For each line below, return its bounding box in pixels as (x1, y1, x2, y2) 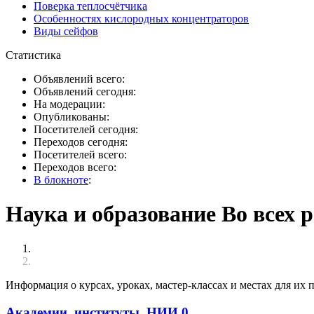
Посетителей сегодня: (34, 123, 138, 135)
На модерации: (34, 98, 105, 110)
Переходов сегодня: (34, 136, 128, 148)
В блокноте (34, 174, 88, 186)
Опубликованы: (34, 111, 109, 123)
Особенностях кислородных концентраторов (34, 13, 249, 25)
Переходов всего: (34, 161, 116, 173)
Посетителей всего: (34, 149, 127, 161)
